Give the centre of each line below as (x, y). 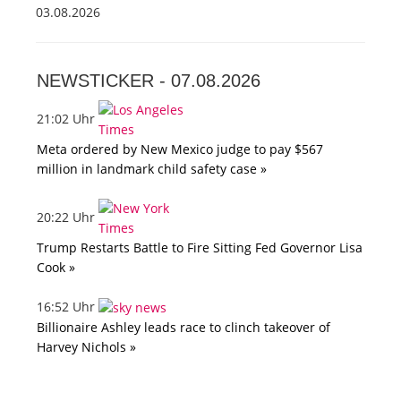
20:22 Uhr (68, 217)
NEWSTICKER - (104, 81)
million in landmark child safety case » (152, 169)
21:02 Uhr (68, 118)
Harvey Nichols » (86, 347)
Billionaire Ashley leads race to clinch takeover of (183, 328)
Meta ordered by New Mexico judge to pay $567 (180, 149)
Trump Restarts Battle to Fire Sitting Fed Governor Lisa (200, 248)
